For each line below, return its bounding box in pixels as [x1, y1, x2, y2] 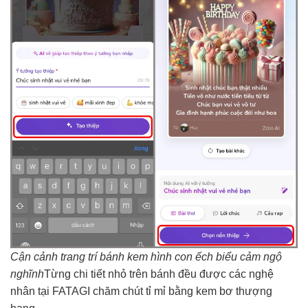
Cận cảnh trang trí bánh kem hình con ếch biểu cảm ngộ [10, 250, 282, 263]
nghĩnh [10, 267, 44, 280]
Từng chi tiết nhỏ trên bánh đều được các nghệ [44, 267, 274, 280]
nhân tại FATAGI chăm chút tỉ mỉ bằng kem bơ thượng [10, 285, 272, 297]
